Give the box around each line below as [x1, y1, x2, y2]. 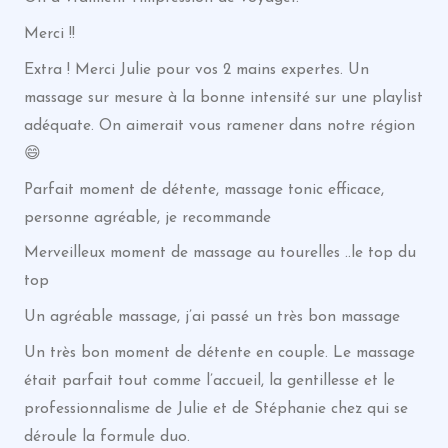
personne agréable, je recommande [23, 209, 271, 226]
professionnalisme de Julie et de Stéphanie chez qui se [23, 400, 408, 417]
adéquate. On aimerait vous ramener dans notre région [23, 117, 415, 134]
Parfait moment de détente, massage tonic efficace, [23, 181, 384, 198]
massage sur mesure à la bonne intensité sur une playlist [23, 89, 423, 106]
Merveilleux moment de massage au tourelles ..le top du [23, 245, 416, 262]
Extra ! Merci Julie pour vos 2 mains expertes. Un [23, 61, 369, 78]
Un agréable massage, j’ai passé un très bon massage [23, 309, 400, 325]
